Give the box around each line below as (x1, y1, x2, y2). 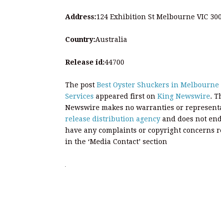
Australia (95, 35, 127, 43)
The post (65, 80, 97, 89)
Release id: (65, 58, 105, 66)
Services (65, 92, 94, 100)
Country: (65, 35, 95, 43)
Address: (65, 12, 96, 21)
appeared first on (94, 92, 157, 100)
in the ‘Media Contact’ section (65, 137, 167, 146)
